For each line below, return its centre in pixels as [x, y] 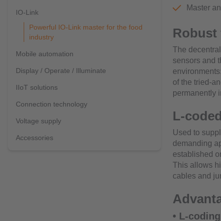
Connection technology [52, 104]
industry [41, 37]
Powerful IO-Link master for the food [86, 27]
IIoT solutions [37, 87]
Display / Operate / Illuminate [61, 71]
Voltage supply [38, 121]
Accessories [35, 138]
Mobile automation [45, 54]
